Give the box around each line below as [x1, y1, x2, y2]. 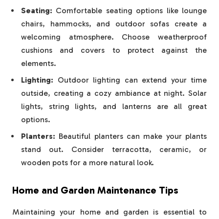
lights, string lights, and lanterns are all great [21, 101, 207, 111]
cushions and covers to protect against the [21, 45, 207, 55]
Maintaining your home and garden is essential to [12, 207, 207, 217]
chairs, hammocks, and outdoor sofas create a [21, 19, 207, 28]
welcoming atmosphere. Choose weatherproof [21, 32, 207, 42]
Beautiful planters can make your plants [55, 131, 207, 141]
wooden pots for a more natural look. [21, 157, 154, 167]
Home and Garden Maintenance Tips [12, 184, 178, 197]
